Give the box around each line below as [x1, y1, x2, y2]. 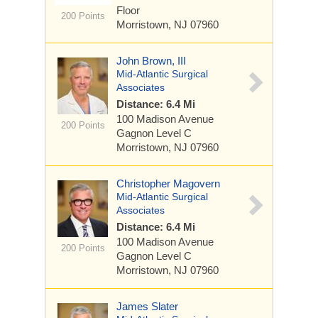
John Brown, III [116, 55, 186, 67]
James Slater [116, 300, 178, 312]
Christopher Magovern [116, 177, 220, 190]
